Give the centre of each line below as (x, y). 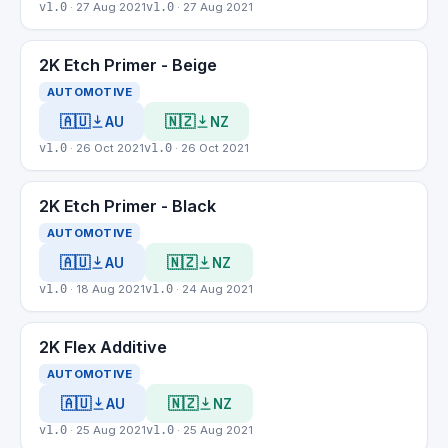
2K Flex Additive (103, 347)
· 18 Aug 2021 (106, 289)
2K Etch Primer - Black (127, 206)
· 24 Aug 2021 (213, 289)
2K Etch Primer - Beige (128, 65)
